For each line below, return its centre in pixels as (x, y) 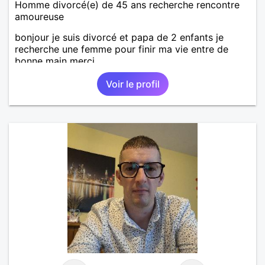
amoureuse (39, 16)
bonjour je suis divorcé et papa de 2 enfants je (119, 37)
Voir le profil (132, 84)
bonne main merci (55, 61)
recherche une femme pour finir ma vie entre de (122, 49)
